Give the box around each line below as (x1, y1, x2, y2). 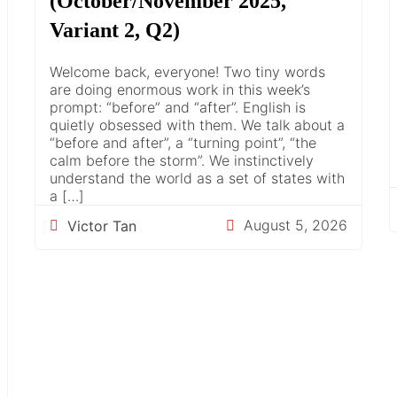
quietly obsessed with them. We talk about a (50, 115, 345, 134)
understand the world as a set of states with (50, 168, 345, 187)
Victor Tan (67, 217, 136, 236)
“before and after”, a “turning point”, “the (50, 133, 316, 152)
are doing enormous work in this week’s (50, 80, 310, 98)
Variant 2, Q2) (50, 18, 180, 42)
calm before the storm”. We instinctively (50, 151, 314, 169)
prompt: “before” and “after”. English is (50, 97, 306, 116)
